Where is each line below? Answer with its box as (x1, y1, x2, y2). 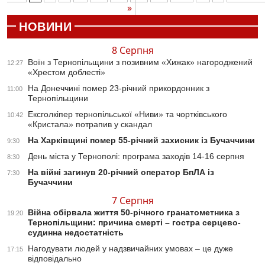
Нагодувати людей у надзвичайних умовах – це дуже (28, 243, 233, 253)
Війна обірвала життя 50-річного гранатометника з (28, 207, 240, 217)
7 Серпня (111, 193, 154, 207)
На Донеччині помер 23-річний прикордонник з (28, 83, 209, 93)
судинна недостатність (28, 227, 124, 237)
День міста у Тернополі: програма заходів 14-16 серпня (28, 151, 244, 161)
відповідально (28, 253, 82, 263)
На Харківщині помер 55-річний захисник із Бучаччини (28, 135, 255, 145)
